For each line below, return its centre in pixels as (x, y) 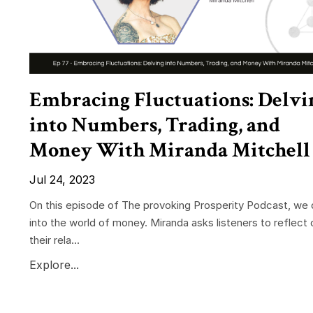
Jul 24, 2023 (62, 179)
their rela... (54, 240)
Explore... (54, 264)
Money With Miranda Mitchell (170, 150)
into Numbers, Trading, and (155, 125)
